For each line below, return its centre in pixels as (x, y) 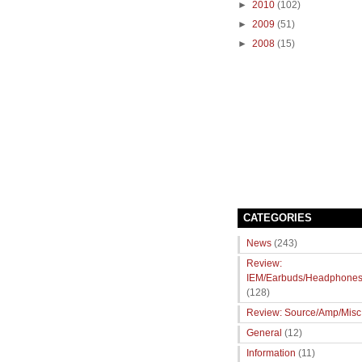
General (264, 333)
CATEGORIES (278, 218)
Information (271, 353)
